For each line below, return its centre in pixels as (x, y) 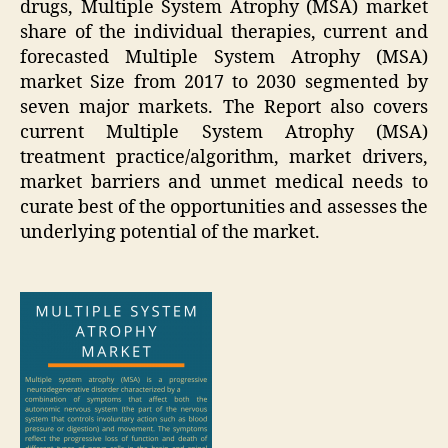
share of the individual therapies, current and (224, 32)
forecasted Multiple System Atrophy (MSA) (224, 57)
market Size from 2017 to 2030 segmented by (224, 82)
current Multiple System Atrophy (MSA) (224, 132)
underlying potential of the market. (170, 232)
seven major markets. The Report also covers (224, 107)
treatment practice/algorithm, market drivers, (224, 157)
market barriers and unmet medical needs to (224, 182)
